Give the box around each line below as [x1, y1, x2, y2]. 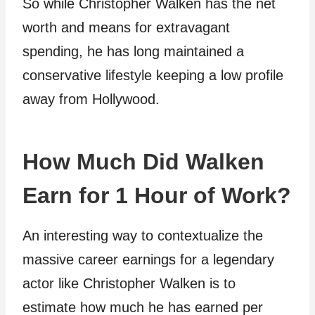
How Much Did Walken [22, 149, 264, 175]
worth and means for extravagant [22, 20, 230, 36]
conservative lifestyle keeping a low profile [22, 67, 283, 84]
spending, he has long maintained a [22, 44, 244, 60]
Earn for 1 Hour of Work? [22, 183, 291, 209]
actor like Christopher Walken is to [22, 276, 236, 292]
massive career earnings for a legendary [22, 252, 274, 268]
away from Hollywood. [22, 91, 160, 108]
